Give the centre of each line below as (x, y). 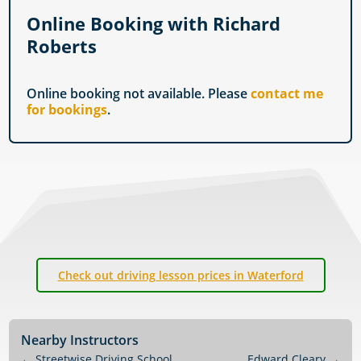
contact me (287, 94)
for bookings (67, 110)
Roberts (62, 46)
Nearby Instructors (80, 340)
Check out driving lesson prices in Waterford (180, 276)
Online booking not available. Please (139, 94)
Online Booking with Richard (154, 24)
